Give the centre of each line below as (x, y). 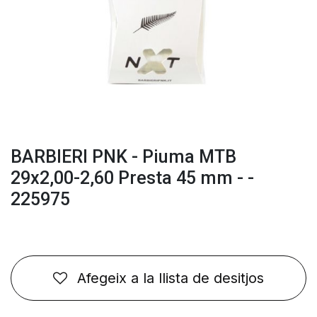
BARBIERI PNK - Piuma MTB (123, 157)
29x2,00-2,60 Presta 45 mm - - (132, 178)
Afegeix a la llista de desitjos (171, 278)
